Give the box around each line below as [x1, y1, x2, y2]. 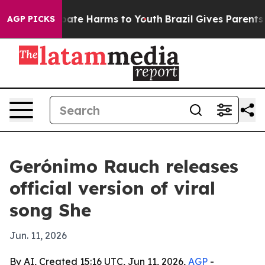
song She [9, 199, 91, 221]
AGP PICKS [7, 14, 55, 24]
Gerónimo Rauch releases [9, 155, 238, 177]
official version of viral [9, 177, 215, 199]
